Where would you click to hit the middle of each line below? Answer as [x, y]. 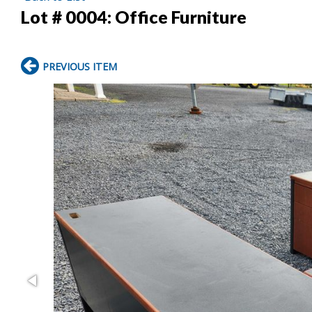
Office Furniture [181, 16]
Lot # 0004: [68, 16]
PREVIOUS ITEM [80, 66]
